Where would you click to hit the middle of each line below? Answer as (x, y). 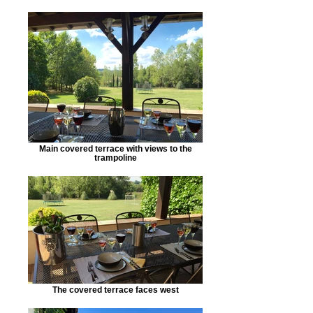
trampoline (115, 158)
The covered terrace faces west (115, 290)
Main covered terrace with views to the (115, 148)
